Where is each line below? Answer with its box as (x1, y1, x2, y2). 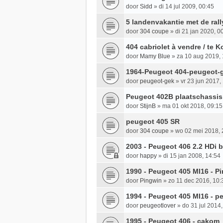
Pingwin (140, 177, 162, 185)
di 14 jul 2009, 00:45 (159, 3, 214, 10)
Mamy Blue (140, 53, 170, 60)
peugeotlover (140, 202, 176, 210)
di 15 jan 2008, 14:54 (163, 152, 221, 160)
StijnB (140, 103, 156, 110)
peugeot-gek (140, 78, 174, 85)
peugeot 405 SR (126, 117, 180, 126)
